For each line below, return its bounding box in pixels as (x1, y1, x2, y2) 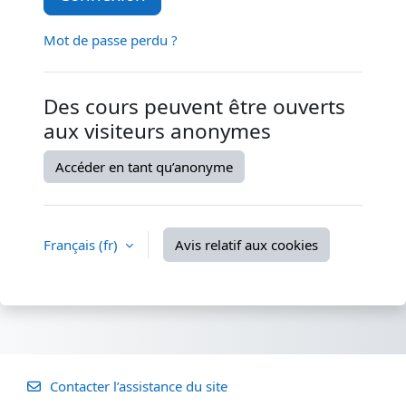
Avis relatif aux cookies (175, 235, 318, 254)
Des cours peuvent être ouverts (43, 92, 345, 121)
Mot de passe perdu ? (43, 30, 178, 49)
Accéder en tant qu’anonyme (55, 157, 233, 176)
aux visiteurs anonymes (43, 116, 271, 145)
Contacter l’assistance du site (49, 377, 227, 395)
